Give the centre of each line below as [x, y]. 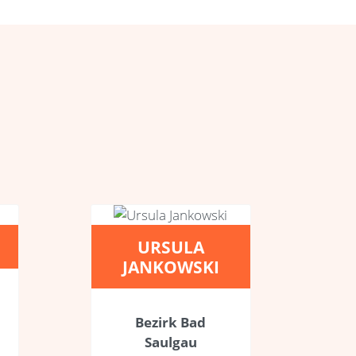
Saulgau [170, 342]
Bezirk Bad [171, 322]
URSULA [170, 246]
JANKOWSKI [170, 266]
